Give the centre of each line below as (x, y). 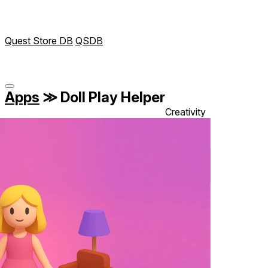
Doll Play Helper (111, 97)
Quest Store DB (39, 41)
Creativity (185, 112)
